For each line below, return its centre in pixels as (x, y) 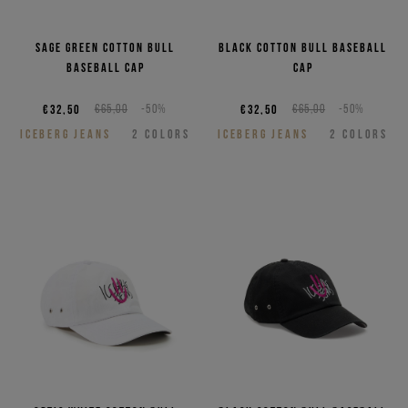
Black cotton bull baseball (303, 48)
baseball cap (105, 68)
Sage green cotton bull (105, 48)
